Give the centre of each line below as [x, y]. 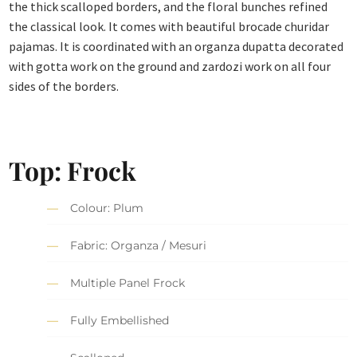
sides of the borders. [64, 86]
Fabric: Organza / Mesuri [139, 246]
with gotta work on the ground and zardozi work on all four [170, 67]
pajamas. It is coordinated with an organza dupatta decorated [177, 47]
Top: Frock [73, 170]
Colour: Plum [107, 208]
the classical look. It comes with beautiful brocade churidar [169, 27]
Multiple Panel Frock [128, 283]
